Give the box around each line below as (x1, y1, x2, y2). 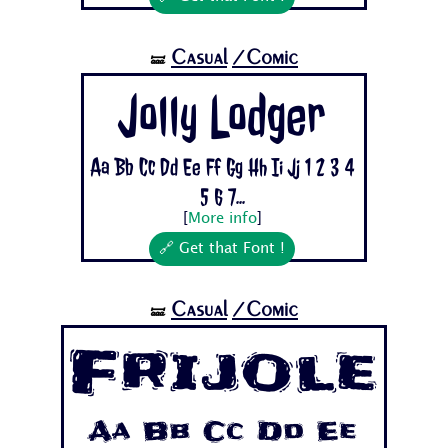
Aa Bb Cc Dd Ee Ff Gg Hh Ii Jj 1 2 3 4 (90, 152, 354, 183)
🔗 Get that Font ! (159, 242, 285, 257)
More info (187, 212, 257, 227)
